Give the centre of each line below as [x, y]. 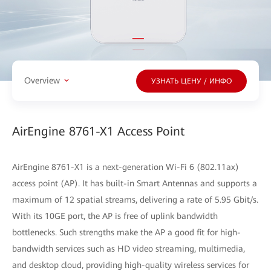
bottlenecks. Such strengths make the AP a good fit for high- [126, 232]
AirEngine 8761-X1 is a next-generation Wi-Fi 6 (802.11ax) [126, 167]
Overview [42, 81]
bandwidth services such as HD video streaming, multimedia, [129, 248]
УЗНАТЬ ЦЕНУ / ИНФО [191, 81]
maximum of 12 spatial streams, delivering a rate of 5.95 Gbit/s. [135, 199]
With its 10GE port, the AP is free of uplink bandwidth [115, 216]
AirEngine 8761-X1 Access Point [98, 131]
